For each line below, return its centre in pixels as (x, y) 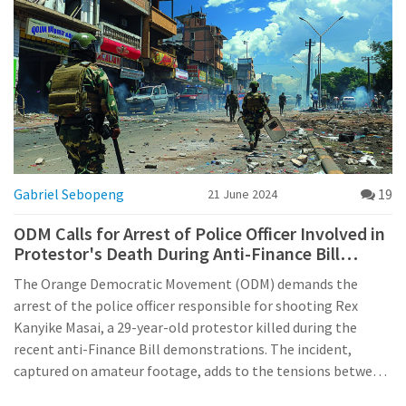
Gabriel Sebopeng (69, 194)
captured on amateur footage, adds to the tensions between (201, 371)
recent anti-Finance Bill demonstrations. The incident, (183, 349)
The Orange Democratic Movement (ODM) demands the (186, 284)
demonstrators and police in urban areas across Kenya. (182, 393)
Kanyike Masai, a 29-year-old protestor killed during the (185, 328)
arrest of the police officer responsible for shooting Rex (186, 306)
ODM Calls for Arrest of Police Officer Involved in (199, 234)
